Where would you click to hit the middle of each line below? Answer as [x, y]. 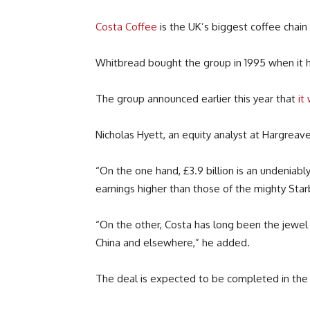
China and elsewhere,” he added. [173, 243]
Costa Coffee [126, 27]
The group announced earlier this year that [197, 99]
